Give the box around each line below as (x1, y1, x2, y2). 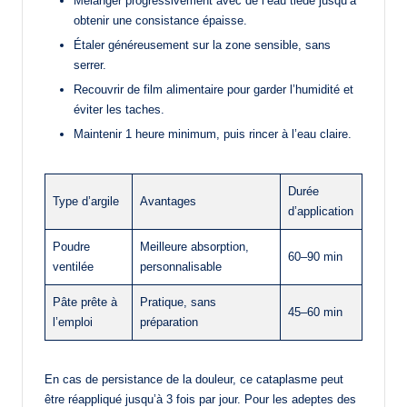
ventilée (53, 259, 94, 273)
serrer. (74, 57, 106, 72)
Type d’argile (53, 194, 119, 208)
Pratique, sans (140, 294, 216, 309)
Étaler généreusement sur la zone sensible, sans (74, 37, 331, 52)
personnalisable (140, 259, 222, 273)
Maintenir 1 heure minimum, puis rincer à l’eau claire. (74, 126, 352, 141)
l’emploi (53, 314, 93, 329)
